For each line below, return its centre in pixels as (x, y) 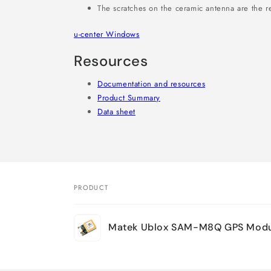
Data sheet (116, 112)
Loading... (96, 249)
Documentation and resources (152, 84)
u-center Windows (107, 34)
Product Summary (129, 98)
